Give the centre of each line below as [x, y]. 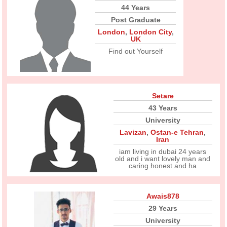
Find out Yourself [136, 51]
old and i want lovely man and [163, 159]
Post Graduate [136, 20]
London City [150, 32]
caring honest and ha [163, 166]
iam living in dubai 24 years [163, 152]
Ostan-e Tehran [177, 132]
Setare [163, 96]
